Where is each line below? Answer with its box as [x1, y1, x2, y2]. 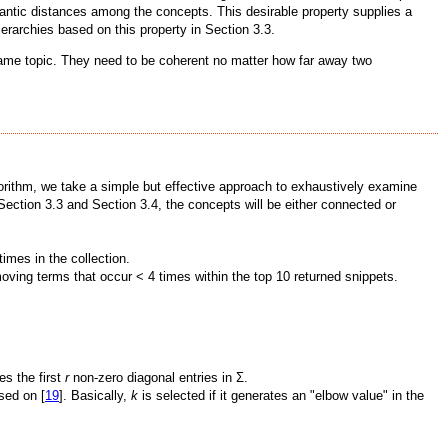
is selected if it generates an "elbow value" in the [138, 388, 424, 404]
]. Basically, [59, 388, 131, 404]
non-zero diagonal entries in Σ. [69, 370, 248, 386]
